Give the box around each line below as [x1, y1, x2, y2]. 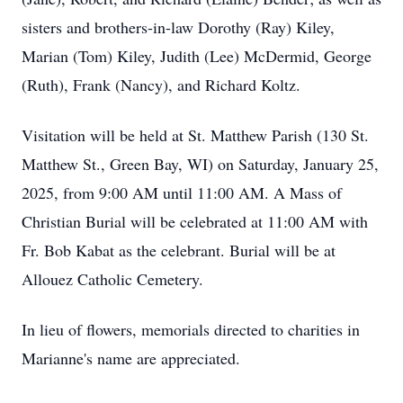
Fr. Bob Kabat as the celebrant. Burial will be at [22, 239, 336, 261]
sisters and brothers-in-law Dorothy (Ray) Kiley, [22, 16, 335, 38]
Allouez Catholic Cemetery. [22, 268, 203, 290]
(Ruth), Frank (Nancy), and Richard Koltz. [22, 74, 300, 95]
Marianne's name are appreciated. [22, 347, 240, 369]
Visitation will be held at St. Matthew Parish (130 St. [22, 124, 369, 146]
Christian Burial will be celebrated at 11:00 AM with [22, 210, 368, 232]
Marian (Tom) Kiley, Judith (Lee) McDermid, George [22, 45, 372, 67]
